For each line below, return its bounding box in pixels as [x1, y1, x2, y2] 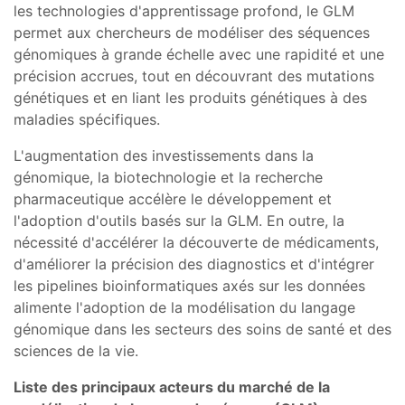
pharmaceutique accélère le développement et [14, 189, 332, 208]
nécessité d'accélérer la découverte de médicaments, [14, 232, 379, 251]
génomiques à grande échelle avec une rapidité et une [14, 44, 384, 63]
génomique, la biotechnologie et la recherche [14, 167, 323, 186]
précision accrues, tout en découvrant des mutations [14, 66, 374, 85]
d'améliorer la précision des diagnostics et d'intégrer [14, 254, 374, 273]
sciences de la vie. [14, 341, 138, 360]
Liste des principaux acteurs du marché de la [14, 377, 330, 396]
